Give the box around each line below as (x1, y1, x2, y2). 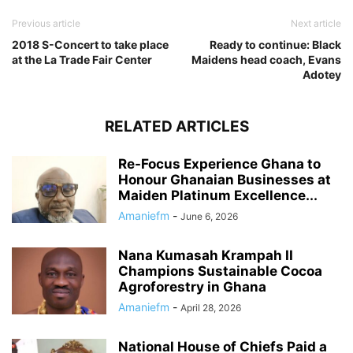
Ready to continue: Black (210, 38, 341, 52)
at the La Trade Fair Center (12, 53, 152, 67)
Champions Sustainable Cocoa (118, 263, 322, 280)
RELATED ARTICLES (104, 117, 249, 136)
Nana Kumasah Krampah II (118, 247, 293, 264)
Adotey (303, 68, 341, 82)
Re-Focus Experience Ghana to (118, 156, 321, 173)
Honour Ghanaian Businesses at (118, 172, 331, 188)
